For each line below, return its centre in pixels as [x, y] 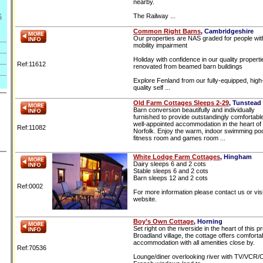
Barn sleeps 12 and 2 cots [171, 178]
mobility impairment [160, 45]
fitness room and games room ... [179, 138]
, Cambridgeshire [227, 31]
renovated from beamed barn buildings [188, 66]
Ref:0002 [29, 186]
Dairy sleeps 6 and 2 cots [170, 163]
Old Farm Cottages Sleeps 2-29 [181, 102]
